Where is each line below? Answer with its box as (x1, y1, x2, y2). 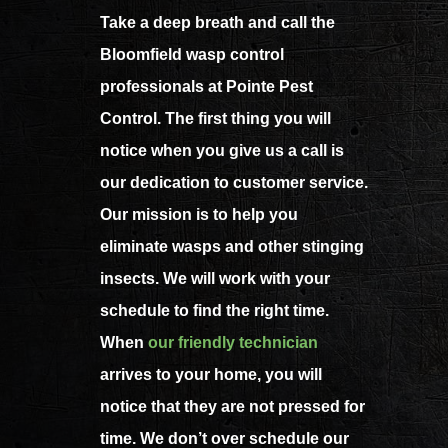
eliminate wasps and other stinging (100, 238, 364, 256)
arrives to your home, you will (100, 366, 322, 384)
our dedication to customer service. (100, 174, 368, 192)
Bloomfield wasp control (100, 46, 284, 64)
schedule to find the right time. (100, 302, 329, 320)
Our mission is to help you (100, 206, 298, 224)
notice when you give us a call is (100, 142, 344, 160)
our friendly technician (148, 334, 318, 352)
